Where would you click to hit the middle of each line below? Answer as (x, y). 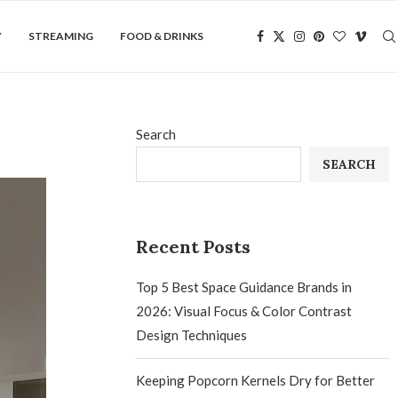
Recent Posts (194, 247)
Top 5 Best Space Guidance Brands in (244, 287)
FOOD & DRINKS (162, 36)
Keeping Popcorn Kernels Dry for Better (256, 380)
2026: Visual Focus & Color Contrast (244, 311)
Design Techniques (192, 335)
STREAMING (61, 36)
